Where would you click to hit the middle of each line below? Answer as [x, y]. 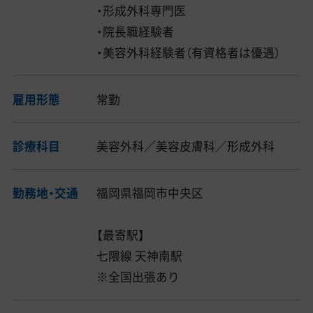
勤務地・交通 [45, 192]
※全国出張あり [138, 276]
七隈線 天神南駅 [140, 255]
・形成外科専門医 [141, 11]
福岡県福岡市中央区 [150, 192]
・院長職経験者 [136, 32]
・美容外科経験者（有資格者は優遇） [189, 53]
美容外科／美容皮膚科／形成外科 [186, 146]
